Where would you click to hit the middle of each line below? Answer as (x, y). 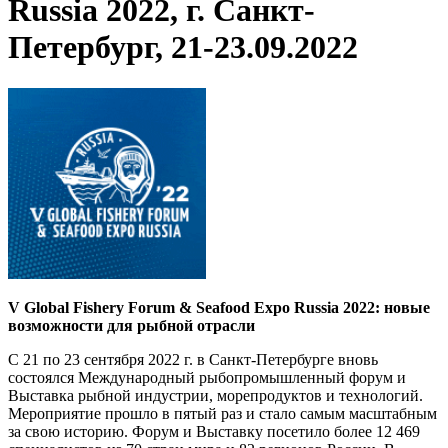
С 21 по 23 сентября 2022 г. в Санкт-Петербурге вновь (193, 359)
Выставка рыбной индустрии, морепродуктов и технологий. (215, 395)
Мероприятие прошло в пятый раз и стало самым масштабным (222, 413)
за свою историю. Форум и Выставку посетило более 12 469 (214, 431)
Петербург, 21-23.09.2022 (183, 47)
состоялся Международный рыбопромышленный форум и (207, 377)
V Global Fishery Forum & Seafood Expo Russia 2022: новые (219, 307)
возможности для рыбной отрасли (131, 325)
